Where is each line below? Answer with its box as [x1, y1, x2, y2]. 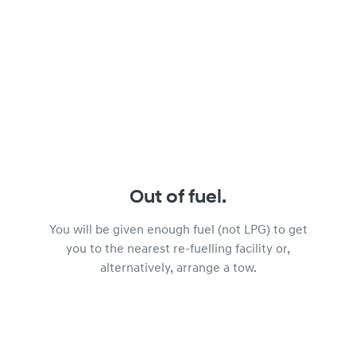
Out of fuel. [130, 188, 226, 207]
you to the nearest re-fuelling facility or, [66, 243, 290, 256]
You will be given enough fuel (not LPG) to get [48, 224, 308, 237]
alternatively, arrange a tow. [99, 262, 257, 275]
